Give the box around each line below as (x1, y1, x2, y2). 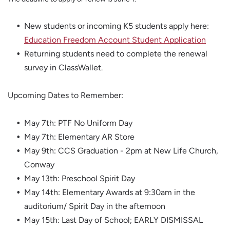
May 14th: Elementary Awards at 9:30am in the (24, 187, 195, 197)
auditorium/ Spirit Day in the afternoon (24, 201, 165, 211)
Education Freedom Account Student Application (24, 34, 206, 45)
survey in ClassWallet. (24, 62, 103, 72)
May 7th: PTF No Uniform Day (24, 118, 132, 128)
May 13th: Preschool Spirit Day (24, 173, 135, 183)
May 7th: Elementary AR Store (24, 131, 135, 142)
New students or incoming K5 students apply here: (24, 21, 209, 31)
